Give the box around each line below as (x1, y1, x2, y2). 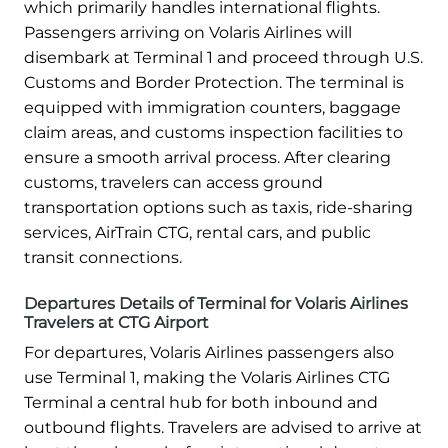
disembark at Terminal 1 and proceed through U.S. (24, 47, 423, 67)
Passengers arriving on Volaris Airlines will (24, 22, 352, 42)
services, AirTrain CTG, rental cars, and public (24, 222, 371, 242)
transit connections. (24, 247, 182, 267)
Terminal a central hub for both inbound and (24, 392, 378, 412)
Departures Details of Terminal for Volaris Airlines (24, 293, 408, 313)
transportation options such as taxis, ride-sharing (24, 197, 413, 217)
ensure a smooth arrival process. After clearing (24, 147, 391, 167)
